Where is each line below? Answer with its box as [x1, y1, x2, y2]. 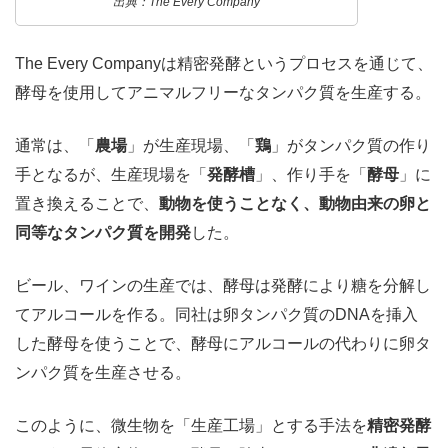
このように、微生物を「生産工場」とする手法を [15, 416, 367, 434]
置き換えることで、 [15, 194, 159, 212]
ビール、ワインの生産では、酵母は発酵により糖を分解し [15, 276, 431, 294]
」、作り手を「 [255, 165, 367, 183]
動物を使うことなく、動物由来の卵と [159, 194, 431, 212]
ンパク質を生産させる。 [15, 363, 191, 381]
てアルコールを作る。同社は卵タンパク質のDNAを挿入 [15, 305, 418, 323]
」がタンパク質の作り [271, 136, 431, 154]
